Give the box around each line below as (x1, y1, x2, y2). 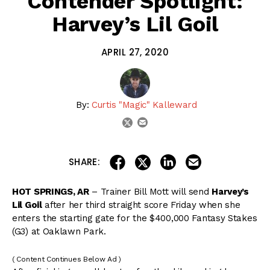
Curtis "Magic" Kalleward (92, 99, 197, 111)
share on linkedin (176, 152, 250, 164)
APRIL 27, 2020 (101, 46, 169, 59)
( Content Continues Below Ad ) (12, 254, 121, 263)
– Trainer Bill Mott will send (89, 186, 212, 198)
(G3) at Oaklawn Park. (12, 226, 106, 237)
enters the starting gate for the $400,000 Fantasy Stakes (12, 213, 257, 224)
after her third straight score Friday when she (42, 199, 240, 211)
